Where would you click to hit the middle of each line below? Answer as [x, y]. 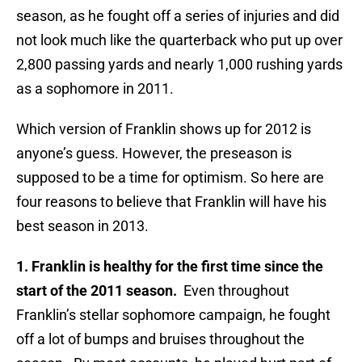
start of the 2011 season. [97, 291]
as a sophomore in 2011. [95, 89]
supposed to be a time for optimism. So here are [170, 178]
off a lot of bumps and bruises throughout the [160, 339]
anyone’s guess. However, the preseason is [154, 154]
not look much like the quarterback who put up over [179, 40]
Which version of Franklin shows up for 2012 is [164, 129]
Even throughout [233, 291]
